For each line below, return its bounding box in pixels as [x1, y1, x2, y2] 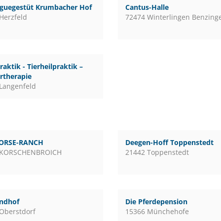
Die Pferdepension [125, 197, 187, 206]
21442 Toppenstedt [125, 147, 189, 157]
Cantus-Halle [125, 2, 169, 12]
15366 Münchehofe [125, 207, 189, 216]
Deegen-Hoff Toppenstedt [125, 138, 214, 147]
